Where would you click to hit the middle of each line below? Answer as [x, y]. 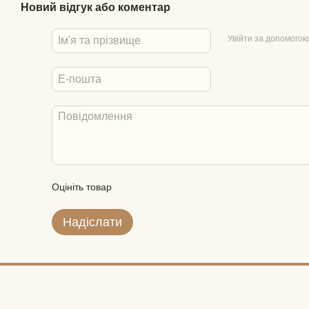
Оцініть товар [82, 187]
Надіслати [92, 222]
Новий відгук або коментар [96, 7]
